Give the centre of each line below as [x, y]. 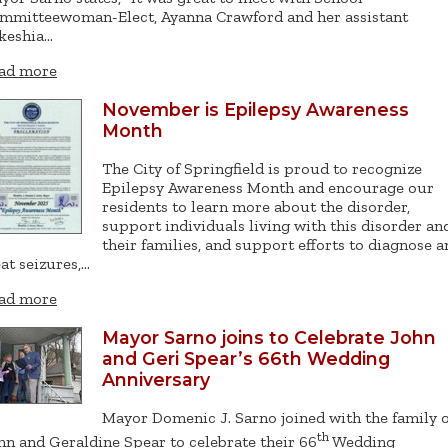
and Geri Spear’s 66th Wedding [246, 359]
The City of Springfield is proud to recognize [262, 169]
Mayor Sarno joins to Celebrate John [269, 338]
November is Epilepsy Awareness [255, 110]
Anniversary [156, 380]
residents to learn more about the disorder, [256, 207]
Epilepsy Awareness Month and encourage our [268, 188]
